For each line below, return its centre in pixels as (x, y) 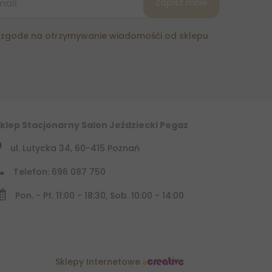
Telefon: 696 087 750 (59, 172)
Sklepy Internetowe (99, 262)
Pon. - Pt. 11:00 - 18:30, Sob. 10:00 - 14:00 (99, 196)
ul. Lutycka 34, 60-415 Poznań (75, 148)
